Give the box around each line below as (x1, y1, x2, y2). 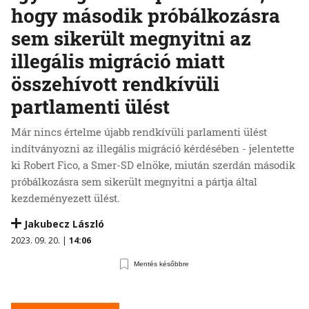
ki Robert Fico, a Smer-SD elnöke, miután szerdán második (11, 158, 295, 172)
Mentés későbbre (134, 260, 190, 268)
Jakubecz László (24, 217, 104, 231)
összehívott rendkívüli (11, 71, 219, 97)
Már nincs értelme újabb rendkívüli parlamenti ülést (11, 125, 267, 139)
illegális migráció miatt (11, 48, 225, 74)
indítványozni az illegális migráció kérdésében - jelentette (11, 141, 295, 156)
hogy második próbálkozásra (11, 3, 280, 29)
